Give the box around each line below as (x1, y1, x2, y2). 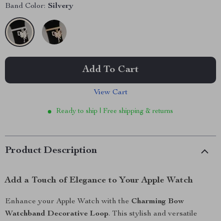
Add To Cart (82, 65, 139, 75)
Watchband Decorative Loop (5, 210, 109, 218)
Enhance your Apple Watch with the (5, 198, 131, 206)
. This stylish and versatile (109, 210, 197, 218)
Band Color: (5, 2, 45, 10)
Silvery (48, 2, 74, 10)
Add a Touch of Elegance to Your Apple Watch (5, 176, 193, 185)
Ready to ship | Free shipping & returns (56, 108, 173, 115)
